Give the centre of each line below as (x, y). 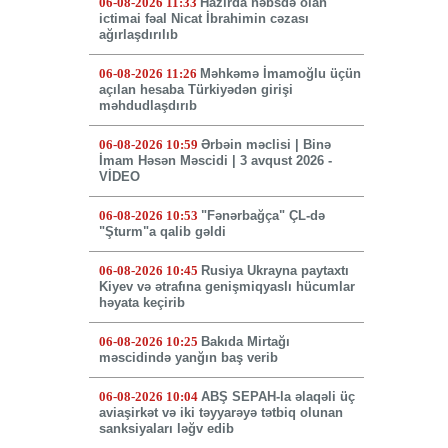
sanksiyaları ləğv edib (166, 429)
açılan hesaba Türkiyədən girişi (195, 90)
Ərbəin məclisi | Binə (265, 145)
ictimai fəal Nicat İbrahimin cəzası (203, 19)
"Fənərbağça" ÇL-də (262, 216)
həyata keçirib (141, 303)
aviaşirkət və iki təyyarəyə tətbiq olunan (220, 413)
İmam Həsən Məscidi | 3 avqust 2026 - (215, 161)
